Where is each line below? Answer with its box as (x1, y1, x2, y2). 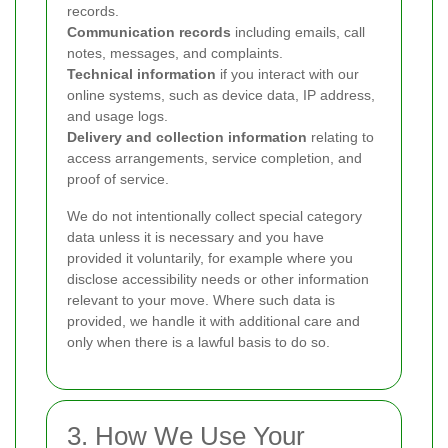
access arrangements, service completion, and (67, 150, 362, 166)
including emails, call (231, 24, 365, 40)
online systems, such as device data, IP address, (67, 87, 375, 103)
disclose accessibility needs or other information (67, 271, 369, 287)
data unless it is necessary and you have (67, 229, 324, 245)
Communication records (67, 24, 231, 40)
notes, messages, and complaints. (67, 45, 283, 61)
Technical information (67, 66, 216, 82)
